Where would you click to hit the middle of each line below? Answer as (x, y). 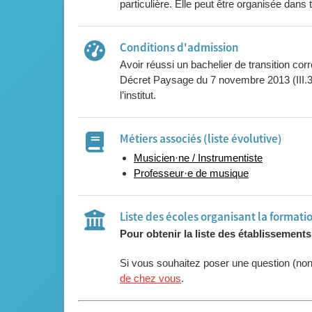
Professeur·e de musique (191, 173)
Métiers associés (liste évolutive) (201, 139)
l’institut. (138, 95)
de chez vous (150, 278)
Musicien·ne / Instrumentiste (198, 158)
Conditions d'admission (179, 48)
